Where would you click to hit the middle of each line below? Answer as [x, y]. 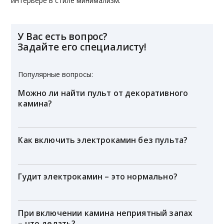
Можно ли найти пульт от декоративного [103, 93]
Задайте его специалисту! [82, 47]
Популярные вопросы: [56, 74]
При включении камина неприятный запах [105, 213]
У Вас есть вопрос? [62, 36]
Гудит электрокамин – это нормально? [98, 176]
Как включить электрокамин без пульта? [103, 140]
